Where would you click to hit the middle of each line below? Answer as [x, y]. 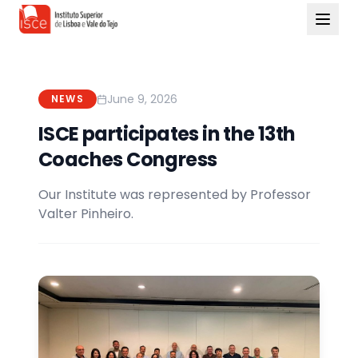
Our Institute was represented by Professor [175, 195]
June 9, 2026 [142, 99]
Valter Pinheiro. [86, 214]
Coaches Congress [128, 159]
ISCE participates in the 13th [167, 134]
